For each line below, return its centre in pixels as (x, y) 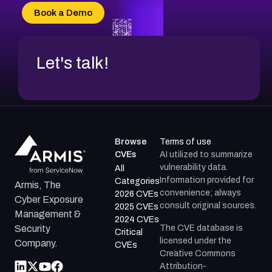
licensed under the (196, 240)
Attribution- (183, 266)
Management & (48, 214)
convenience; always (201, 192)
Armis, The (38, 185)
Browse (131, 141)
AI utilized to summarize (206, 154)
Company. (36, 243)
